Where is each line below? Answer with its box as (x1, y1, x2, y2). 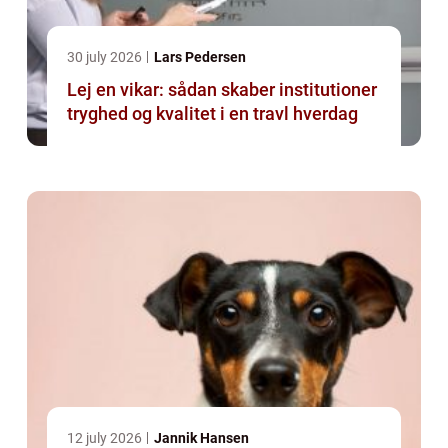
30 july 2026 (67, 49, 145, 66)
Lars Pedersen (154, 49, 246, 66)
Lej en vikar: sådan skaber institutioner (67, 79, 377, 101)
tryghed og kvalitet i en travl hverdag (67, 103, 358, 125)
